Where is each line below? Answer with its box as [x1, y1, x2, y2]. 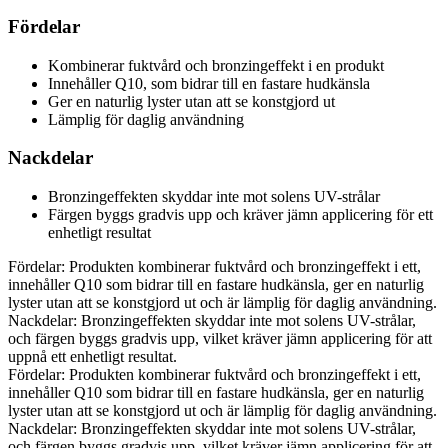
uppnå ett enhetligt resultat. [8, 348, 177, 366]
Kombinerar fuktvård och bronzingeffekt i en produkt [48, 56, 384, 74]
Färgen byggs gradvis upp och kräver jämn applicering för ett [48, 206, 433, 224]
